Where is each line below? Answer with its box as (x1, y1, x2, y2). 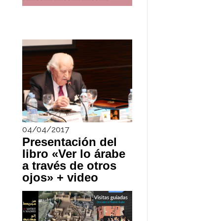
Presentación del (22, 135, 117, 149)
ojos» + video (22, 171, 98, 184)
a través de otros (22, 159, 116, 173)
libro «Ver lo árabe (22, 147, 125, 161)
